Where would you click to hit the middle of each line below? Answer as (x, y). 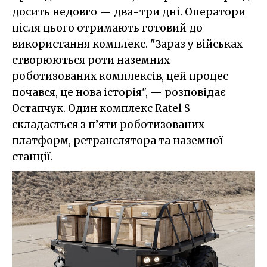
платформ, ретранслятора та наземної (117, 141)
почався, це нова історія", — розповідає (119, 93)
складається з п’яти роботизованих (108, 125)
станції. (32, 157)
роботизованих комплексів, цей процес (120, 77)
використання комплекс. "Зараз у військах (127, 44)
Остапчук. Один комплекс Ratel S (101, 109)
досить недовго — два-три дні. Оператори (129, 12)
